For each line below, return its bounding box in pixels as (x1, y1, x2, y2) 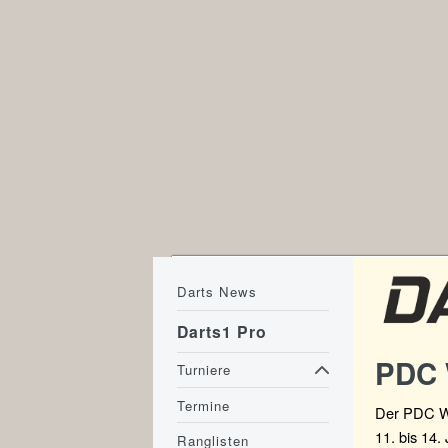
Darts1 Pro (177, 320, 268, 344)
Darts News (177, 282, 258, 302)
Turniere (177, 360, 232, 380)
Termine (177, 395, 231, 415)
